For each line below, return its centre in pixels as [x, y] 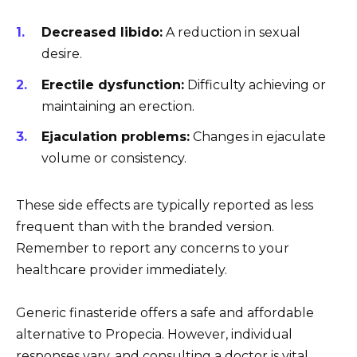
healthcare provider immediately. [122, 269]
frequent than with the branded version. [145, 226]
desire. [62, 54]
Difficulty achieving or [255, 84]
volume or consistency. [114, 158]
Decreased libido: [102, 33]
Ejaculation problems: [116, 136]
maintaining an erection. [118, 106]
